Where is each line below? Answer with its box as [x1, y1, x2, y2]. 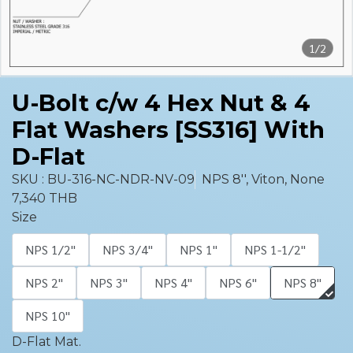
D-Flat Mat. [12, 334, 81, 349]
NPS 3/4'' [102, 241, 153, 258]
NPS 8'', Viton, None [202, 172, 325, 187]
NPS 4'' [154, 274, 192, 291]
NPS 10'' [25, 307, 70, 324]
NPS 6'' [219, 274, 257, 291]
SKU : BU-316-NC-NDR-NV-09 [12, 172, 195, 187]
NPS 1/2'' [25, 241, 76, 258]
